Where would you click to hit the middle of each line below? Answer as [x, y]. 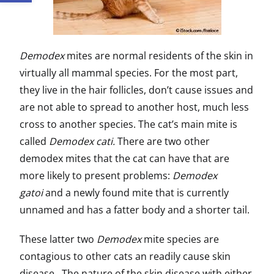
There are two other [164, 141]
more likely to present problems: [96, 176]
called [34, 141]
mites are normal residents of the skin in [160, 56]
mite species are [180, 239]
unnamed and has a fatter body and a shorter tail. [136, 210]
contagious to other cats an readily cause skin [125, 256]
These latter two [58, 239]
